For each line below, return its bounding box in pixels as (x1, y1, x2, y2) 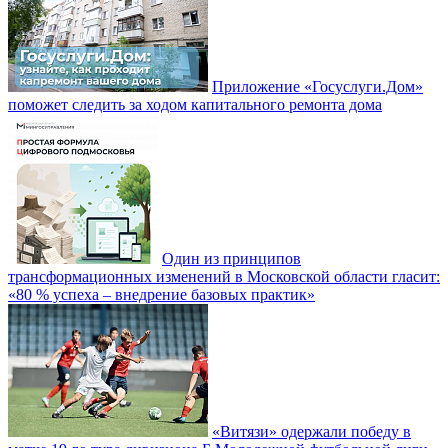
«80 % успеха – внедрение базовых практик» (8, 286, 315, 303)
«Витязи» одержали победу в (212, 423, 411, 440)
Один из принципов (162, 250, 301, 267)
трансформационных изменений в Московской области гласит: (8, 268, 440, 285)
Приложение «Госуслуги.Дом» (212, 78, 423, 95)
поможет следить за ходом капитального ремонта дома (8, 96, 382, 113)
